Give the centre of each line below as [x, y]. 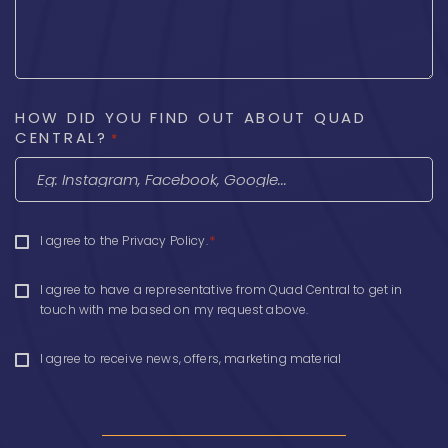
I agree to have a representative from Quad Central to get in [221, 289]
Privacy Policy [164, 240]
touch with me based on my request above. [174, 309]
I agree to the [81, 240]
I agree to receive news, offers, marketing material [191, 358]
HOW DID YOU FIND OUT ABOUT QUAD [191, 117]
